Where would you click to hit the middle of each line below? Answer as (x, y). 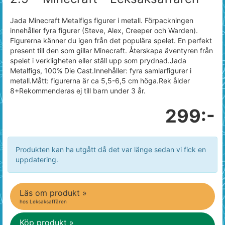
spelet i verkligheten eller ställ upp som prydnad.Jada (98, 61)
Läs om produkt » (53, 193)
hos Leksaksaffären (43, 201)
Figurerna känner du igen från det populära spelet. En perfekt (111, 40)
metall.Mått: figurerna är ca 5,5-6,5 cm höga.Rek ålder (100, 81)
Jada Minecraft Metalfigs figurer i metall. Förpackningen (102, 20)
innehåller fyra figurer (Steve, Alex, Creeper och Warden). (104, 30)
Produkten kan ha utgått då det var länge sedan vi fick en (111, 149)
